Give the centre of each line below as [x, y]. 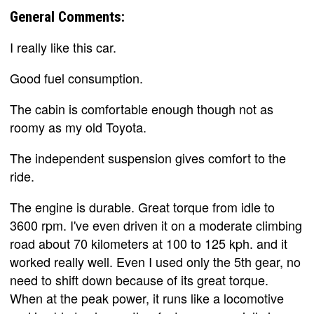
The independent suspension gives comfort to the [148, 157]
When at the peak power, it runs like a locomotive [147, 298]
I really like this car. [63, 47]
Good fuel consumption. [76, 77]
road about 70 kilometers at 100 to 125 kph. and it [149, 243]
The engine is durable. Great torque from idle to [142, 206]
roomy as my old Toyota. [78, 127]
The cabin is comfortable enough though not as [142, 108]
